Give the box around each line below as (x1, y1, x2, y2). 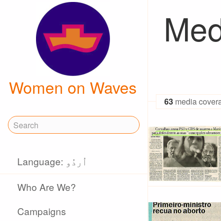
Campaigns (17, 204, 67, 218)
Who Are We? (17, 180, 76, 193)
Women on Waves (9, 75, 137, 98)
